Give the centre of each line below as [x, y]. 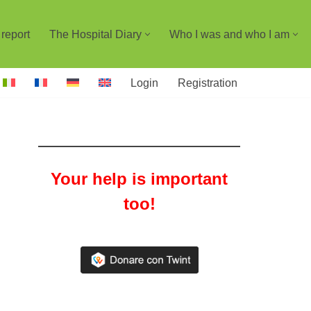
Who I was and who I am [229, 34]
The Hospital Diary [95, 34]
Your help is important [139, 179]
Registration [208, 83]
